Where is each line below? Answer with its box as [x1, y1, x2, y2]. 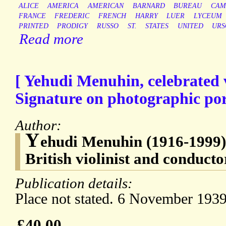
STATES [145, 22, 169, 30]
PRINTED [18, 22, 48, 30]
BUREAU [174, 2, 202, 10]
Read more [19, 31, 83, 47]
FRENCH [98, 12, 126, 20]
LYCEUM [193, 12, 222, 20]
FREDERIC [54, 12, 90, 20]
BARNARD [132, 2, 165, 10]
